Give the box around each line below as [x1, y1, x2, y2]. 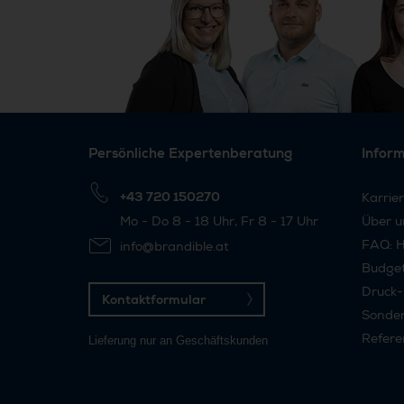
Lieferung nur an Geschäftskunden [88, 334, 268, 348]
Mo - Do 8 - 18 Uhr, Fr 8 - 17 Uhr [120, 212, 318, 229]
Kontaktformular [110, 291, 206, 308]
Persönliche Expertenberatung [88, 143, 292, 162]
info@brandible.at [120, 238, 229, 255]
